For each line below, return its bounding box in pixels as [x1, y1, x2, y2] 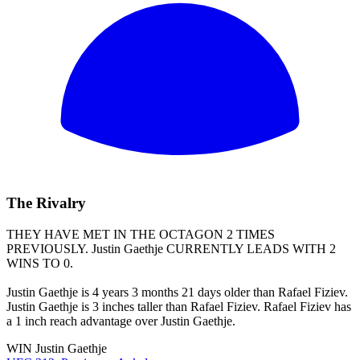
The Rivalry [6, 194, 86, 212]
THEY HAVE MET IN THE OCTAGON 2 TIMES [6, 227, 275, 241]
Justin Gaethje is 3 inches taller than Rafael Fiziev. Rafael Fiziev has [6, 299, 351, 313]
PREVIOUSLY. [6, 241, 92, 256]
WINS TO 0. [6, 256, 73, 270]
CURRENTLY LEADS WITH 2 [163, 241, 336, 256]
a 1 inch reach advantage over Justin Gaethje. [6, 313, 235, 328]
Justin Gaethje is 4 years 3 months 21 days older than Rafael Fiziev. [6, 284, 348, 299]
